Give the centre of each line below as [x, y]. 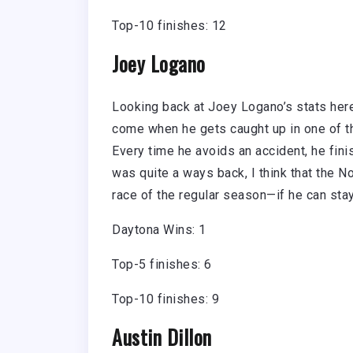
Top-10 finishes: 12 [169, 26]
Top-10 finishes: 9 [165, 299]
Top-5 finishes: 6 [162, 265]
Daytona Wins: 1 [159, 230]
